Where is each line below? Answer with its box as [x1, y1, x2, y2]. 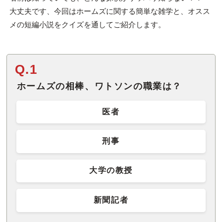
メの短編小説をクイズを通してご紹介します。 [9, 20, 166, 29]
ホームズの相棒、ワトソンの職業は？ [16, 81, 182, 91]
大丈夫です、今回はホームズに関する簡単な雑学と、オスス [9, 7, 210, 16]
